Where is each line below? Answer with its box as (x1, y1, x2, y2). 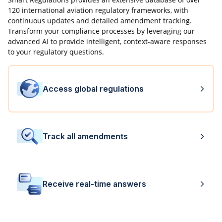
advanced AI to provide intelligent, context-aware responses (8, 37, 207, 47)
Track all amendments (43, 131, 128, 142)
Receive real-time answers (43, 179, 146, 189)
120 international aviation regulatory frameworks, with (8, 5, 188, 15)
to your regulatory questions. (8, 47, 104, 57)
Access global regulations (43, 84, 144, 94)
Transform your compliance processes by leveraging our (8, 26, 195, 36)
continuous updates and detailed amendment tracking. (8, 16, 192, 26)
